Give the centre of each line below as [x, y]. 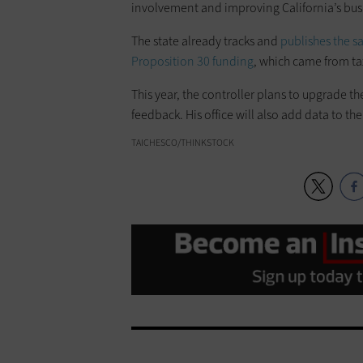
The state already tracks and [206, 41]
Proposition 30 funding [192, 62]
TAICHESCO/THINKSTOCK [183, 143]
